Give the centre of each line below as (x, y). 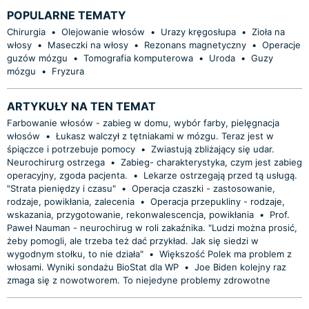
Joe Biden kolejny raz (240, 267)
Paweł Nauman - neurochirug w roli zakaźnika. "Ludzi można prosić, (152, 227)
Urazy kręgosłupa (198, 31)
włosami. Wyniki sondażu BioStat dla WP (93, 267)
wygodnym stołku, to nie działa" (75, 253)
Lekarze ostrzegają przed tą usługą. (220, 175)
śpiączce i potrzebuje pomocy (71, 149)
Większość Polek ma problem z (226, 253)
